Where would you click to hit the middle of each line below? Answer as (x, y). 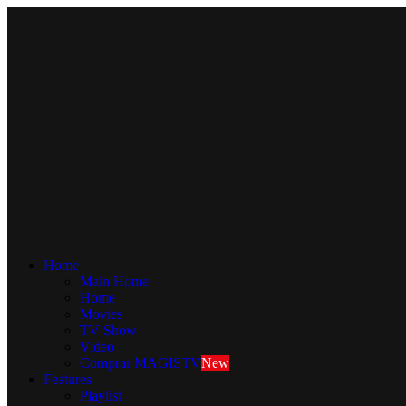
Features (68, 379)
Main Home (114, 281)
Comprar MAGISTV (140, 363)
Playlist (101, 396)
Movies (101, 314)
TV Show (108, 330)
